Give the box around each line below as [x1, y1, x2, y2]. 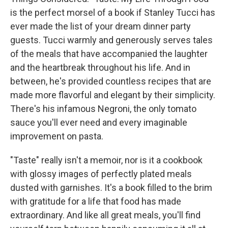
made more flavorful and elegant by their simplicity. [10, 90, 215, 100]
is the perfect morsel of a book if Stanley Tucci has [10, 7, 215, 18]
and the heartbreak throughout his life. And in [10, 62, 190, 73]
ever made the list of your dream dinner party [10, 21, 191, 32]
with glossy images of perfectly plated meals [10, 168, 192, 179]
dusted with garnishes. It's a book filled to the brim [10, 182, 212, 193]
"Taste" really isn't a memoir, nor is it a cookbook [10, 155, 203, 165]
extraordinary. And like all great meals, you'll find [10, 210, 201, 220]
